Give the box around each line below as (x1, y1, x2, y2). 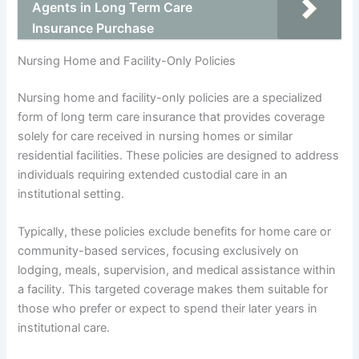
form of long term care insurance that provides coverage (18, 109, 325, 124)
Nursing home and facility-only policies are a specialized (18, 90, 323, 105)
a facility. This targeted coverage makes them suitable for (18, 282, 329, 297)
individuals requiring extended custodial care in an (18, 167, 288, 182)
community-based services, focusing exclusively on (18, 244, 300, 259)
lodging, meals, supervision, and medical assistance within (18, 263, 337, 278)
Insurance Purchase (32, 20, 155, 37)
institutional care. (18, 321, 111, 336)
